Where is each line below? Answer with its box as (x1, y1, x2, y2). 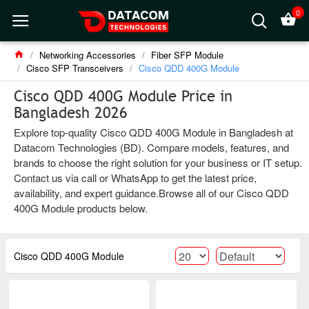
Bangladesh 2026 (14, 103, 128, 122)
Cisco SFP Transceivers (26, 61, 123, 74)
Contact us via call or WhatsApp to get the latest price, (14, 170, 257, 185)
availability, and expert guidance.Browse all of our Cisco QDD (14, 186, 289, 200)
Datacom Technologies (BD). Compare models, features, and (14, 140, 289, 154)
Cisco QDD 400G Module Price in (14, 87, 232, 106)
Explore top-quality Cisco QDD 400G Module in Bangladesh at (14, 125, 293, 139)
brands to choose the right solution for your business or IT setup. (14, 155, 302, 170)
